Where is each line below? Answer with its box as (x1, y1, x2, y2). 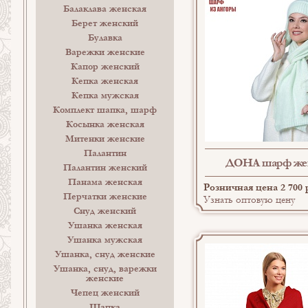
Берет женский (71, 18, 139, 29)
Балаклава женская (63, 3, 147, 14)
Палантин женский (63, 162, 147, 173)
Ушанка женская (67, 220, 142, 231)
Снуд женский (74, 206, 137, 217)
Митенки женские (65, 133, 145, 144)
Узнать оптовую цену (203, 193, 295, 206)
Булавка (87, 32, 122, 43)
